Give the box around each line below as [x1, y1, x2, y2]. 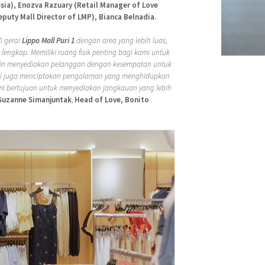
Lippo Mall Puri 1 [22, 35, 75, 46]
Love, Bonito [105, 94, 149, 105]
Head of [75, 94, 103, 105]
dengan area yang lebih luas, [75, 35, 167, 46]
